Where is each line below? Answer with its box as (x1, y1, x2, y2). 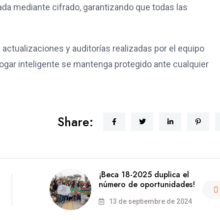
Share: (57, 113, 93, 131)
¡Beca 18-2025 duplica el (98, 169, 189, 181)
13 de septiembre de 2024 (107, 197, 192, 206)
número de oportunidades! (98, 179, 195, 191)
